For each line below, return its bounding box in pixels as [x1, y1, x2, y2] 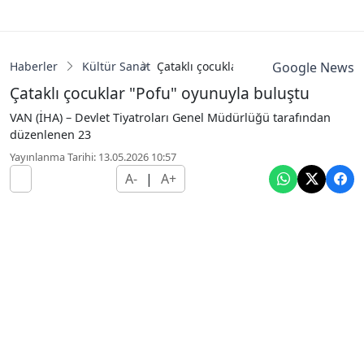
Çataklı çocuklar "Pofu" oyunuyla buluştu [10, 81, 310, 104]
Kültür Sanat [82, 58, 150, 74]
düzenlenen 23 [10, 126, 91, 142]
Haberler [10, 58, 58, 74]
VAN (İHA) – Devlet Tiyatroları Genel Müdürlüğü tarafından [10, 109, 331, 125]
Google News [271, 58, 354, 76]
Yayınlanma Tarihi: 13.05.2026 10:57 [10, 149, 176, 164]
